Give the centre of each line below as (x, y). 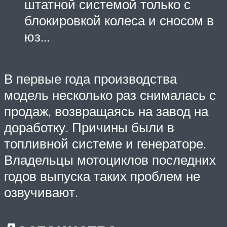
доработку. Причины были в (89, 127)
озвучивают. (41, 192)
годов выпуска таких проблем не (102, 176)
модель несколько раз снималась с (110, 95)
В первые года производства (90, 79)
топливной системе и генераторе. (105, 144)
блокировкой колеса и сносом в (119, 21)
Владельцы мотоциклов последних (110, 160)
